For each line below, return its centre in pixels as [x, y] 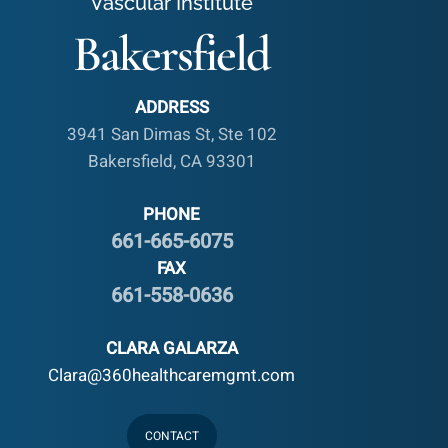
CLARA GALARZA [171, 348]
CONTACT [171, 435]
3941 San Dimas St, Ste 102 [171, 135]
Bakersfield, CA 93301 [171, 162]
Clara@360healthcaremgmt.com [172, 375]
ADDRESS [171, 108]
